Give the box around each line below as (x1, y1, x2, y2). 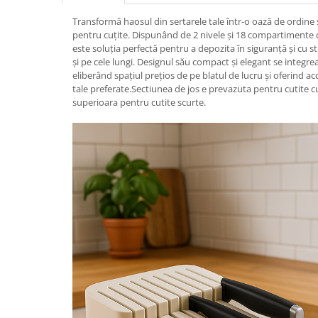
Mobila (11, 50, 43, 64)
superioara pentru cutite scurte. (72, 96, 206, 109)
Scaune (11, 6, 45, 20)
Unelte (11, 28, 43, 42)
